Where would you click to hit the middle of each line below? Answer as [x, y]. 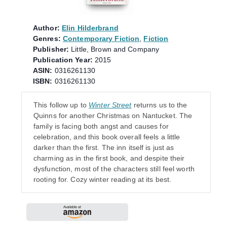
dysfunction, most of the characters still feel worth [114, 168]
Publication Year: [63, 60]
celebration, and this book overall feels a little [107, 137]
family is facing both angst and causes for [101, 126]
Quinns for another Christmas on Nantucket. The [113, 115]
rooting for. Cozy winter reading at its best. [103, 179]
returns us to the [160, 105]
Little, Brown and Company [115, 49]
